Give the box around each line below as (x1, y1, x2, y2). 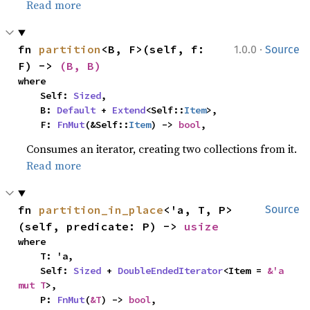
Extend (112, 104, 146, 116)
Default (57, 104, 96, 116)
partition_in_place (39, 203, 164, 217)
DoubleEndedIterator (118, 264, 224, 277)
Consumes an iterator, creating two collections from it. (26, 141, 298, 156)
